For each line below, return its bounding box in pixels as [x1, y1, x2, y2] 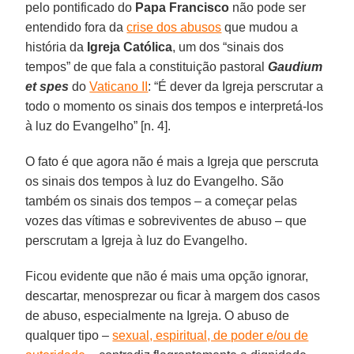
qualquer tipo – [25, 328, 113, 342]
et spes [25, 79, 70, 93]
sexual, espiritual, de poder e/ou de [112, 328, 309, 342]
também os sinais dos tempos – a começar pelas [25, 194, 298, 208]
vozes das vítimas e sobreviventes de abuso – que [25, 213, 307, 228]
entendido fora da [25, 20, 127, 34]
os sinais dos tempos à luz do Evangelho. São [25, 174, 284, 188]
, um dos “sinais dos [172, 40, 284, 54]
